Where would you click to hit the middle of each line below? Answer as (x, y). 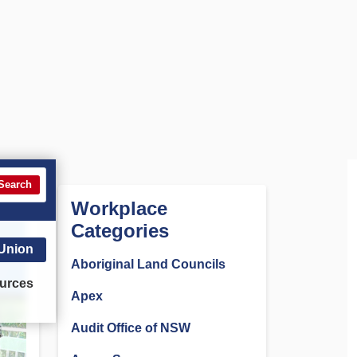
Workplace (119, 208)
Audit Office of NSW (131, 328)
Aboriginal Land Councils (148, 264)
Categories (120, 231)
